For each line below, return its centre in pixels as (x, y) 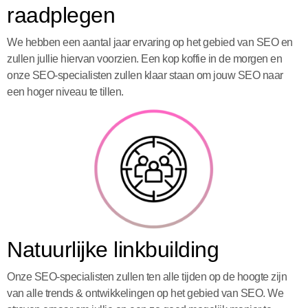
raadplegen (61, 15)
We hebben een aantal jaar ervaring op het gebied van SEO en (150, 42)
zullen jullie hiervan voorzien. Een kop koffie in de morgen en (144, 58)
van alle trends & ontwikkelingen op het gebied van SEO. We (145, 293)
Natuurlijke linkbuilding (113, 249)
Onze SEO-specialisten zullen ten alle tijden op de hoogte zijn (147, 276)
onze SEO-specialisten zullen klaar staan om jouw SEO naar (145, 75)
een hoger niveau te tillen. (65, 91)
